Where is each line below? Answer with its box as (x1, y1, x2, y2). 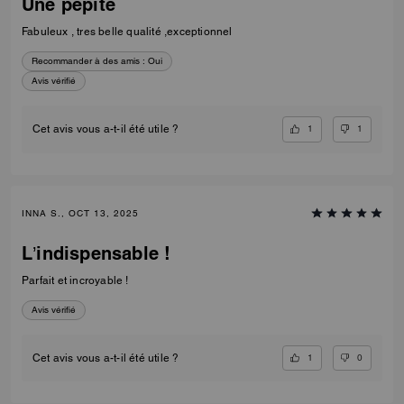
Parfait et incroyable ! (22, 273, 129, 287)
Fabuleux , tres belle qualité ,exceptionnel (163, 25, 233, 39)
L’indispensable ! (22, 242, 171, 264)
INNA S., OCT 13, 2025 (22, 207, 139, 219)
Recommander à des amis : (32, 55, 145, 68)
